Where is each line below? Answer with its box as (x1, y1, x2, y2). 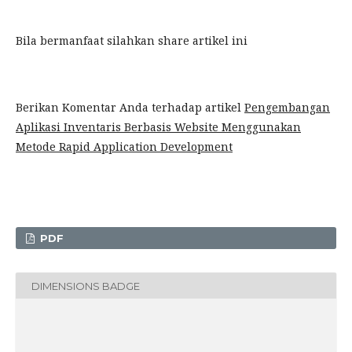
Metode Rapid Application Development (16, 139, 233, 154)
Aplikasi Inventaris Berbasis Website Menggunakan (16, 119, 301, 134)
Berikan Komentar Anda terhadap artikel (16, 100, 244, 115)
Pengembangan (244, 100, 330, 115)
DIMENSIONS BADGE (31, 279, 140, 292)
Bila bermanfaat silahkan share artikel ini (16, 33, 247, 48)
